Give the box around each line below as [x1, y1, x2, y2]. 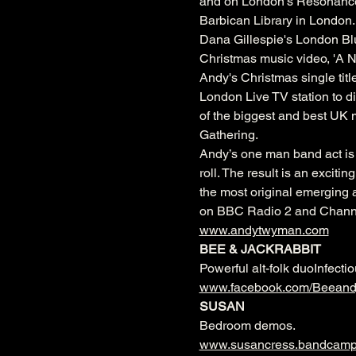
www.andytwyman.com [199, 222, 329, 238]
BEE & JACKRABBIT [199, 242, 324, 257]
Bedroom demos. [199, 318, 296, 334]
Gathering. [199, 127, 258, 143]
